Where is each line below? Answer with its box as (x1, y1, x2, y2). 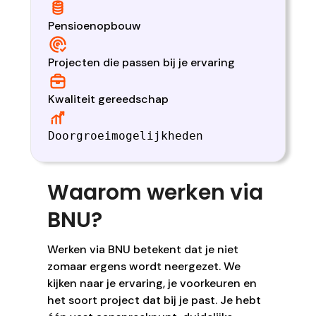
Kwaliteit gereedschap (48, 92, 169, 107)
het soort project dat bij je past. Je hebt (47, 293, 261, 308)
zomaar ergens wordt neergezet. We (47, 259, 241, 274)
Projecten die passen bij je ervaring (48, 55, 235, 70)
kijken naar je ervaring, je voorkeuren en (47, 276, 257, 291)
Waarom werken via (47, 178, 263, 207)
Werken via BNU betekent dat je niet (47, 242, 238, 257)
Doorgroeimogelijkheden (48, 129, 203, 142)
